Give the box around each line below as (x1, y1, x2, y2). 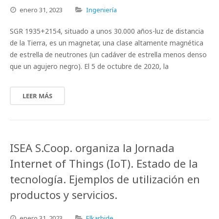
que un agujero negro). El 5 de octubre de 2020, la (10, 62, 169, 71)
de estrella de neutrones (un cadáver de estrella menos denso (10, 50, 207, 59)
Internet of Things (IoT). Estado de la (10, 156, 198, 171)
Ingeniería (86, 5, 117, 14)
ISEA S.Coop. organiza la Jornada (10, 140, 175, 155)
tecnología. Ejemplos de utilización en (10, 172, 200, 186)
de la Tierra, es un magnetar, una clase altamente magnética (10, 38, 203, 47)
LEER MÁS (22, 91, 52, 100)
